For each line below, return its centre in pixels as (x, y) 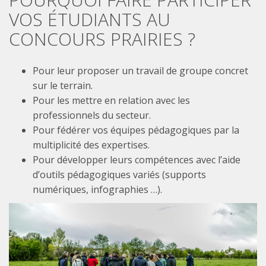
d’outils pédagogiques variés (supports (119, 175)
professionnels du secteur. (92, 115)
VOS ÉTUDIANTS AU (90, 19)
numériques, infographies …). (97, 189)
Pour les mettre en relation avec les (111, 100)
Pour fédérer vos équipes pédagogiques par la (136, 130)
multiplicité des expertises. (91, 145)
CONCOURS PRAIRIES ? (102, 39)
